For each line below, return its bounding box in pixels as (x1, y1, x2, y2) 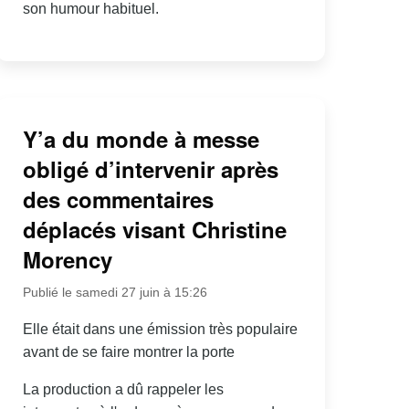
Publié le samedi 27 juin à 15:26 (22, 284, 207, 299)
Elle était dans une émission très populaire (22, 320, 298, 337)
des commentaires (22, 183, 214, 215)
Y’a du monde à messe (22, 122, 259, 154)
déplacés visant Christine (22, 213, 287, 245)
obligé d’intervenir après (22, 152, 278, 184)
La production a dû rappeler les (22, 381, 224, 397)
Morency (22, 243, 112, 275)
